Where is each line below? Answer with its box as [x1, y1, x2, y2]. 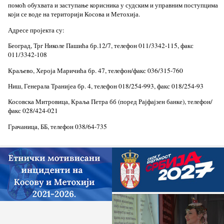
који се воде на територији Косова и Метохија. [7, 9, 140, 19]
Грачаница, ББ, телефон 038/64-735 [7, 121, 107, 131]
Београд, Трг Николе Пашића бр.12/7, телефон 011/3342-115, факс [7, 41, 193, 50]
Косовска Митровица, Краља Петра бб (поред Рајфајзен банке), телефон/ [7, 97, 212, 106]
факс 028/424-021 [7, 106, 58, 115]
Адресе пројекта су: [7, 25, 64, 34]
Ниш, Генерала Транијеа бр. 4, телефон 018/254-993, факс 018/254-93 [7, 81, 203, 90]
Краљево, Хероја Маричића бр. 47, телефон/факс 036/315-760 [7, 65, 183, 75]
